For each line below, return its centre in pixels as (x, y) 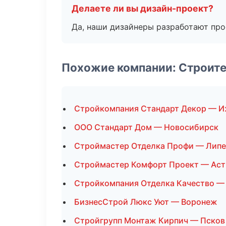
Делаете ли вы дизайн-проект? (143, 8)
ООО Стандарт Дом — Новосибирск (146, 127)
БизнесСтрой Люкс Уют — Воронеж (146, 202)
